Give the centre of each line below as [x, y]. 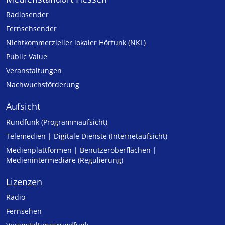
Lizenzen [24, 182]
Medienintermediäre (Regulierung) [65, 160]
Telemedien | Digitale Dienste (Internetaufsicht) [87, 136]
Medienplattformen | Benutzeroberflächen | [81, 150]
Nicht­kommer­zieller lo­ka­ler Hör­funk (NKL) [76, 42]
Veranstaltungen [34, 71]
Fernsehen [24, 211]
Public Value [27, 57]
